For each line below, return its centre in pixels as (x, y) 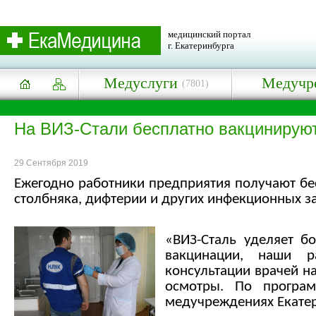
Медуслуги (141, 83)
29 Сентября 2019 (51, 163)
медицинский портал (209, 34)
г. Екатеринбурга (201, 45)
